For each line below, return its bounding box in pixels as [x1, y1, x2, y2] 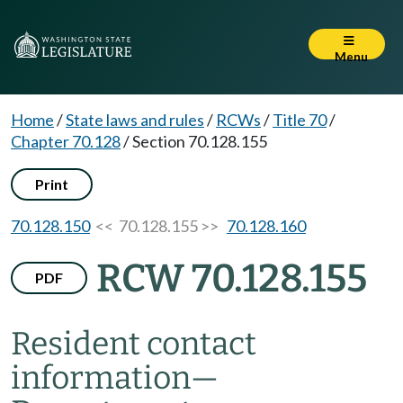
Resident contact [11, 325, 256, 363]
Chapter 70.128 [11, 131, 121, 151]
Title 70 [273, 110, 327, 130]
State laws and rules [66, 110, 204, 130]
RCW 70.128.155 [96, 255, 367, 301]
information [11, 359, 191, 397]
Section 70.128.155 [132, 131, 267, 151]
